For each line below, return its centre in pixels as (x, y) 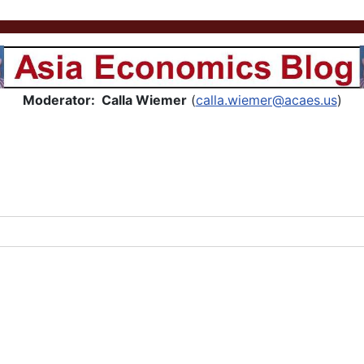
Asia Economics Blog (182, 57)
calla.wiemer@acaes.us (266, 100)
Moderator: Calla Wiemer (104, 100)
